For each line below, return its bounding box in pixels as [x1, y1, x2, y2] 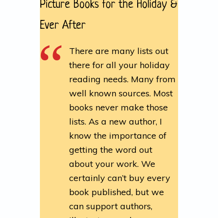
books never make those [69, 102, 168, 113]
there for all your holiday [69, 59, 170, 71]
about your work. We [69, 158, 156, 170]
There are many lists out [69, 45, 169, 57]
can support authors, [69, 200, 153, 212]
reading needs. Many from [69, 73, 176, 85]
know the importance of [69, 130, 167, 142]
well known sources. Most [69, 88, 173, 99]
